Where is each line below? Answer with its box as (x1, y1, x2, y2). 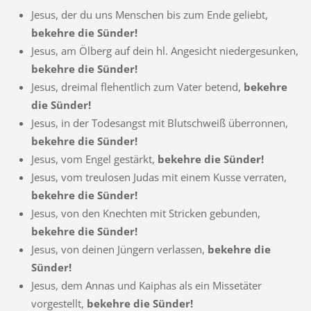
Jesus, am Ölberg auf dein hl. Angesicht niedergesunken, (31, 43, 299, 58)
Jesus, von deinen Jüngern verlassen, (31, 242, 208, 256)
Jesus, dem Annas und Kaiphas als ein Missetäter (31, 278, 262, 292)
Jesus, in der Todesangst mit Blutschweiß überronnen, (31, 115, 288, 130)
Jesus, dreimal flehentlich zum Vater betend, (31, 79, 244, 94)
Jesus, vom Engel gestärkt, (31, 151, 158, 166)
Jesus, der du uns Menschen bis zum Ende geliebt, (31, 7, 268, 22)
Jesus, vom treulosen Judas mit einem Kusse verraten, (31, 169, 287, 184)
